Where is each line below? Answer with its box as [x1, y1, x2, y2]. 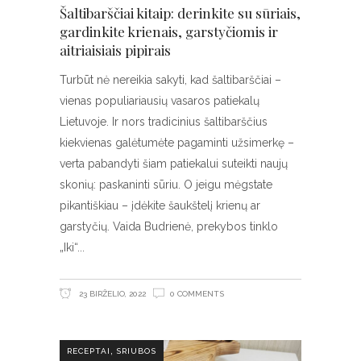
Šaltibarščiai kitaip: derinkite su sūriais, [60, 4, 301, 23]
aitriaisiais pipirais [60, 41, 171, 60]
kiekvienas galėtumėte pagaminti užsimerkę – [60, 136, 294, 150]
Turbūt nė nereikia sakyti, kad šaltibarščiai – [60, 73, 281, 87]
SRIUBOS [116, 346, 156, 355]
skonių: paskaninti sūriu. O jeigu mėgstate [60, 178, 272, 192]
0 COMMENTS [170, 289, 224, 299]
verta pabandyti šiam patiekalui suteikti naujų [60, 157, 288, 171]
